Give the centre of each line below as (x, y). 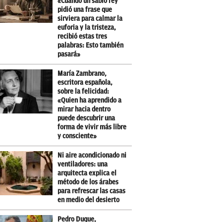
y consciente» (77, 136)
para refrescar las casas (92, 191)
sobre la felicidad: (83, 91)
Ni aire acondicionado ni (92, 155)
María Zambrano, (82, 74)
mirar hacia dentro (84, 109)
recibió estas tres (83, 36)
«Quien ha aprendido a (90, 100)
